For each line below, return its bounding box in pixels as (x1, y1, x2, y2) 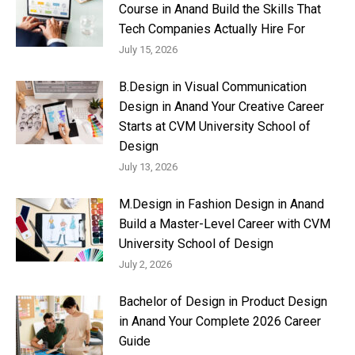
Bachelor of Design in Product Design (119, 294, 327, 310)
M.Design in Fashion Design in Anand (119, 197, 324, 212)
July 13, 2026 (119, 161, 177, 174)
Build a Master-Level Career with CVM (119, 216, 330, 232)
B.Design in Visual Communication (119, 79, 307, 95)
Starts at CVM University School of (119, 119, 311, 135)
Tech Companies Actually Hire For (119, 21, 305, 37)
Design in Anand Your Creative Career (119, 99, 324, 115)
